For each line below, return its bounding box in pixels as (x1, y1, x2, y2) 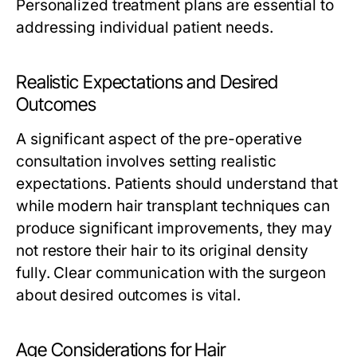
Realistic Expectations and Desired (16, 71, 279, 93)
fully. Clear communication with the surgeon (16, 264, 326, 282)
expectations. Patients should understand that (16, 175, 338, 193)
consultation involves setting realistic (16, 152, 277, 171)
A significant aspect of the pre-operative (16, 130, 303, 148)
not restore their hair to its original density (16, 241, 308, 260)
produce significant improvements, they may (16, 219, 333, 237)
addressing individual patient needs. (16, 18, 273, 37)
